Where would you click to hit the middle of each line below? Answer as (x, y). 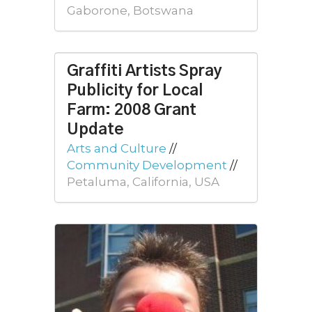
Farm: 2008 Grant (132, 110)
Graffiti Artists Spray (145, 71)
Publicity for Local (135, 91)
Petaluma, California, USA (143, 181)
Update (95, 130)
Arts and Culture (117, 148)
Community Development (147, 165)
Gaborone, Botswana (130, 10)
